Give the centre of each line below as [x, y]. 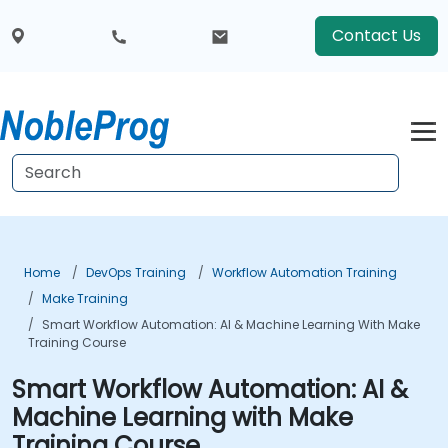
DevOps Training [136, 272]
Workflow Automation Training [304, 272]
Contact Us [376, 35]
